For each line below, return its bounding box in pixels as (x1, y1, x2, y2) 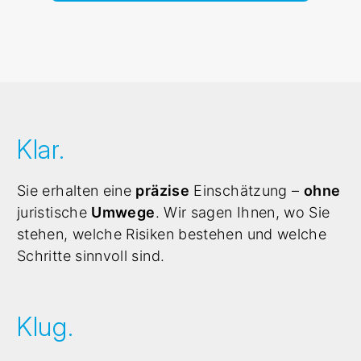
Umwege (91, 203, 156, 221)
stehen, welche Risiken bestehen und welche (17, 225, 327, 243)
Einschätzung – (189, 181, 304, 199)
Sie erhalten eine (17, 181, 136, 199)
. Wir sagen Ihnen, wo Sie (155, 203, 330, 221)
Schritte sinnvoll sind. (17, 247, 165, 264)
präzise (135, 181, 190, 199)
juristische (17, 203, 92, 221)
